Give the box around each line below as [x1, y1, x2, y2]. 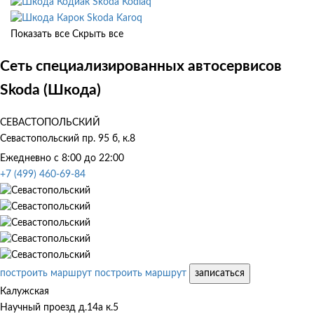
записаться [195, 268, 245, 278]
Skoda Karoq [87, 13, 142, 23]
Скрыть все [72, 29, 123, 39]
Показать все [11, 29, 69, 39]
